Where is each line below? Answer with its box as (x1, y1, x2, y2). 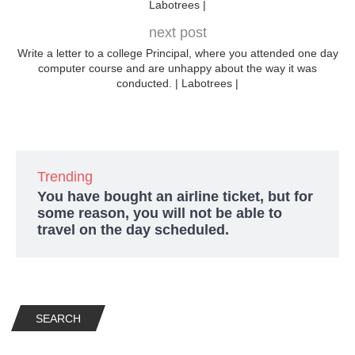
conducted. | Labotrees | (116, 77, 239, 90)
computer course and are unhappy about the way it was (38, 62, 317, 75)
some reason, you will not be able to (37, 205, 282, 222)
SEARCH (36, 312, 81, 326)
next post (148, 25, 207, 41)
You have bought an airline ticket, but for (37, 189, 313, 205)
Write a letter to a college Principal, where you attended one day (17, 47, 338, 60)
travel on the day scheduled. (37, 222, 229, 239)
